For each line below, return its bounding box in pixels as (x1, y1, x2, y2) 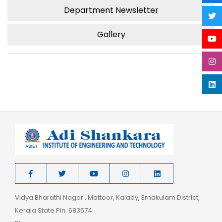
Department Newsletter (63, 4, 159, 16)
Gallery (97, 29, 125, 41)
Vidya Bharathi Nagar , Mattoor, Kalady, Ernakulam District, (15, 193, 200, 203)
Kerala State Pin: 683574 (15, 206, 92, 216)
